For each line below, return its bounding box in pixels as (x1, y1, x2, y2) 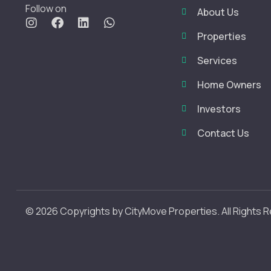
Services (197, 54, 237, 67)
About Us (197, 5, 239, 19)
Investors (197, 102, 241, 116)
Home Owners (197, 78, 261, 91)
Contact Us (197, 126, 249, 140)
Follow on (25, 1, 67, 15)
